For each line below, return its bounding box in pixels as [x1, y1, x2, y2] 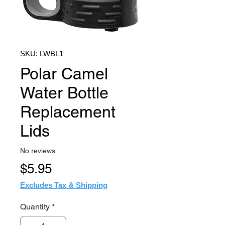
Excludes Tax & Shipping [20, 181, 107, 190]
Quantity [20, 202, 50, 212]
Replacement [20, 102, 116, 122]
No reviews [20, 146, 55, 155]
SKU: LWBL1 [20, 49, 63, 58]
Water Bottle [20, 83, 108, 102]
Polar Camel [20, 64, 108, 83]
